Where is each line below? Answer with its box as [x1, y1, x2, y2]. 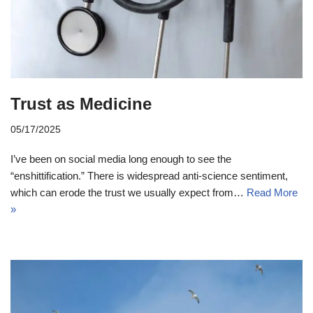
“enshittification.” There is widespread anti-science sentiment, [10, 169, 288, 182]
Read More [247, 186, 298, 198]
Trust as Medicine [10, 94, 152, 113]
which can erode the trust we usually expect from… [10, 186, 247, 198]
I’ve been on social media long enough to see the [10, 152, 231, 165]
